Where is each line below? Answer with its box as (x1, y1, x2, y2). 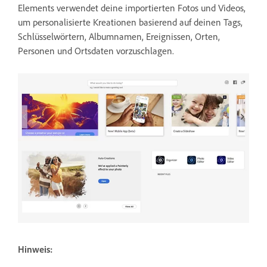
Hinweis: (18, 243, 52, 255)
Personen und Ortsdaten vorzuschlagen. (18, 44, 174, 57)
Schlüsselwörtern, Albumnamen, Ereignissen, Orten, (18, 30, 220, 42)
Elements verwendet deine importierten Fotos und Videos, (18, 1, 246, 14)
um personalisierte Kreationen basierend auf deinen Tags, (18, 15, 243, 28)
